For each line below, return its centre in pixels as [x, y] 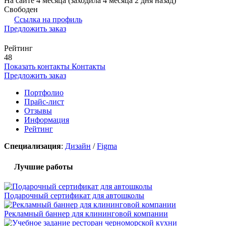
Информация [47, 120]
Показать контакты [37, 66]
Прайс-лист [44, 101]
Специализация [33, 146]
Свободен [21, 9]
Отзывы [38, 110]
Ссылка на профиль [48, 19]
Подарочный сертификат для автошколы [74, 196]
